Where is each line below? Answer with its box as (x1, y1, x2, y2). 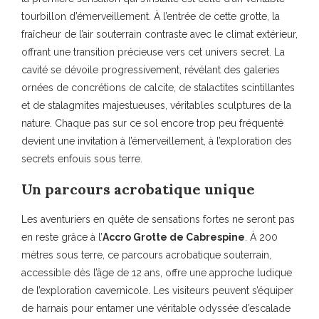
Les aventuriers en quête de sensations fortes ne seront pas (21, 214, 295, 226)
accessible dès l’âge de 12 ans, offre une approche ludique (21, 267, 292, 279)
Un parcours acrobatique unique (21, 180, 255, 199)
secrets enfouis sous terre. (21, 153, 142, 165)
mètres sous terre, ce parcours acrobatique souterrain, (21, 249, 271, 261)
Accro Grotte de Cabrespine (103, 231, 245, 244)
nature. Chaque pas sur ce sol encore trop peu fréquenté (21, 117, 283, 130)
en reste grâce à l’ (21, 231, 103, 244)
